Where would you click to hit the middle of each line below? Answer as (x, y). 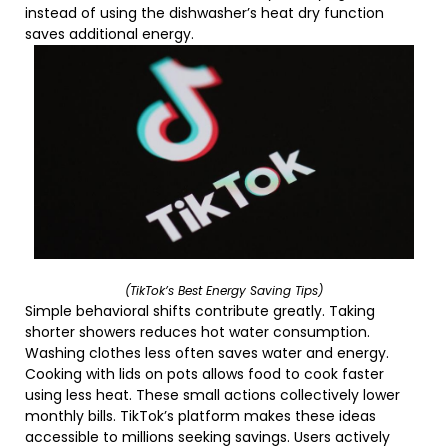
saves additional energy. (109, 34)
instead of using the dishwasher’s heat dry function (204, 13)
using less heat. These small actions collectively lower (212, 395)
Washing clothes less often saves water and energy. (207, 353)
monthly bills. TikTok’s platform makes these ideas (200, 416)
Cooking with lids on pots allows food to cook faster (204, 374)
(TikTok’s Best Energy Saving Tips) (224, 291)
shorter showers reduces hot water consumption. (197, 332)
